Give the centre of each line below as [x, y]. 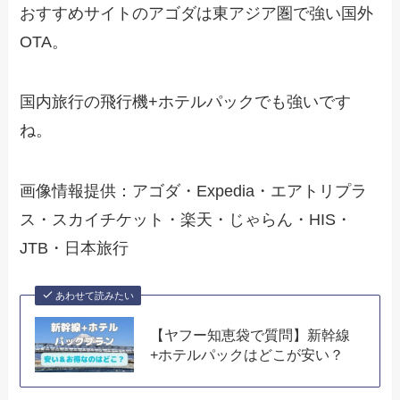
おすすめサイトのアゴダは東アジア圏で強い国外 [197, 13]
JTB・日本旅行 [75, 249]
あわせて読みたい [94, 296]
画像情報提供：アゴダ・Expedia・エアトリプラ [194, 192]
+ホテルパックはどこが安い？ [247, 355]
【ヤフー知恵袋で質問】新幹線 [250, 335]
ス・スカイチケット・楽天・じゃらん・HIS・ [186, 220]
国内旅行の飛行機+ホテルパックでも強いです [186, 102]
